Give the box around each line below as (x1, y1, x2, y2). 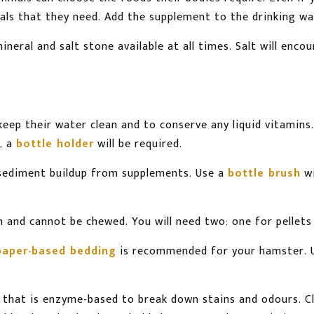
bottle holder (16, 135, 94, 154)
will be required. (94, 135, 182, 154)
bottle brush (228, 164, 301, 184)
